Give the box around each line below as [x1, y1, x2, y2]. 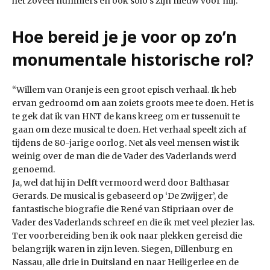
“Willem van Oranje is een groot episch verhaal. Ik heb [12, 84, 237, 96]
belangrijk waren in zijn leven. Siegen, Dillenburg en [12, 243, 233, 255]
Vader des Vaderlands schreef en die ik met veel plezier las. [12, 217, 254, 228]
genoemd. [12, 164, 55, 175]
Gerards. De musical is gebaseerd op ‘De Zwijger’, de [12, 190, 228, 202]
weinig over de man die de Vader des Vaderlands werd [12, 151, 236, 162]
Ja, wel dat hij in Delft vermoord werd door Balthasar [12, 177, 230, 189]
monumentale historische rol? [12, 48, 254, 71]
